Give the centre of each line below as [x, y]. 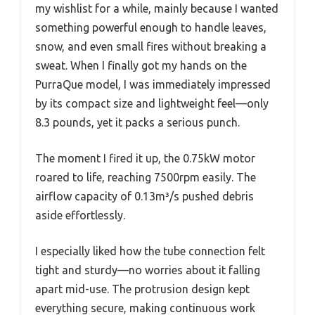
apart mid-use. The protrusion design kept [142, 289]
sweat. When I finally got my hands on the [141, 66]
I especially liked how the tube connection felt [150, 251]
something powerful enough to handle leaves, [151, 28]
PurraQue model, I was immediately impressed [153, 85]
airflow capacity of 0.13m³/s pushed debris [144, 197]
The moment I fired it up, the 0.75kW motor [145, 159]
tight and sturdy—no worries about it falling [148, 270]
